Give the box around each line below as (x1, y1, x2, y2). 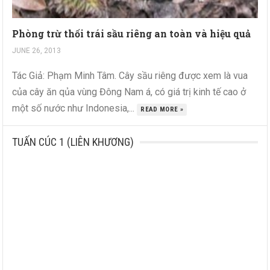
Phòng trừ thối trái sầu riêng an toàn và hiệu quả (12, 27, 251, 40)
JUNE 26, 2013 (12, 46, 61, 55)
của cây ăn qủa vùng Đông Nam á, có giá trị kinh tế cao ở (12, 86, 246, 98)
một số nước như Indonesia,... (12, 102, 137, 115)
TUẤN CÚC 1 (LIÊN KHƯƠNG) (12, 136, 134, 149)
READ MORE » (140, 105, 184, 114)
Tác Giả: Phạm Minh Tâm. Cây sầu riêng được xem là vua (12, 70, 248, 82)
